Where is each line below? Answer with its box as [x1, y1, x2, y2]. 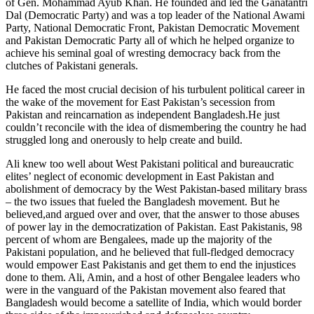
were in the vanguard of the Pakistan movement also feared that [6, 284, 285, 296]
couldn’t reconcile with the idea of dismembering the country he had [6, 121, 306, 134]
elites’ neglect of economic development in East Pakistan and [6, 170, 274, 183]
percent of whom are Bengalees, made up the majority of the [6, 233, 272, 246]
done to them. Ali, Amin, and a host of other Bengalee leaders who [6, 271, 300, 284]
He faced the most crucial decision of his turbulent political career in [6, 83, 305, 96]
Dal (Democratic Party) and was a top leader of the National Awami [6, 9, 305, 22]
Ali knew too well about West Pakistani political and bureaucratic [6, 158, 294, 170]
